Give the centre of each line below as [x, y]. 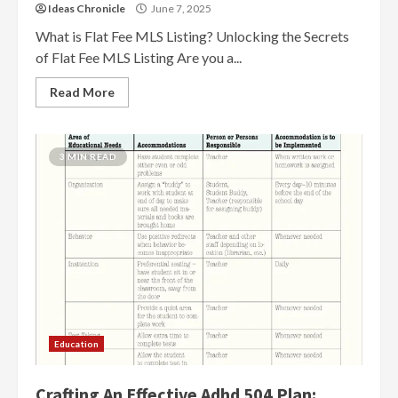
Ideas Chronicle [87, 8]
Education [76, 344]
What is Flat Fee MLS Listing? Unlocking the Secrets [192, 36]
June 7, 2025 [180, 8]
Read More [82, 92]
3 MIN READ [88, 156]
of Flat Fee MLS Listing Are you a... [139, 57]
